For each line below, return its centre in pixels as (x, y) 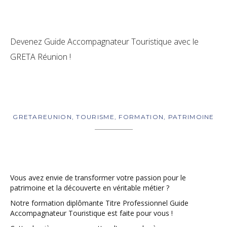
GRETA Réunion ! (41, 57)
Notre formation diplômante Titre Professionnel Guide (99, 203)
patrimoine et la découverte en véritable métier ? (90, 188)
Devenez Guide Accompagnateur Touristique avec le (104, 42)
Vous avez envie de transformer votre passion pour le (98, 178)
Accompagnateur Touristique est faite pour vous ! (91, 213)
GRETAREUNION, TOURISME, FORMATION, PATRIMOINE (113, 117)
